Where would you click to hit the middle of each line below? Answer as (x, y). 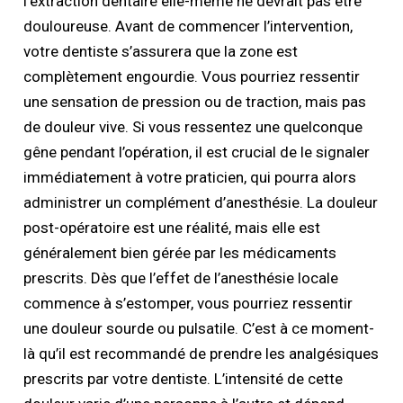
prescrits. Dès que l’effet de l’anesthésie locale (181, 278)
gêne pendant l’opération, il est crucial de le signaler (197, 152)
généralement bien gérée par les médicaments (180, 252)
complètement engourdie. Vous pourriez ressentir (192, 76)
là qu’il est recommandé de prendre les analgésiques (201, 353)
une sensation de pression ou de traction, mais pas (195, 101)
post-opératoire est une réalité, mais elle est (172, 227)
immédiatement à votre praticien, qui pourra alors (190, 177)
